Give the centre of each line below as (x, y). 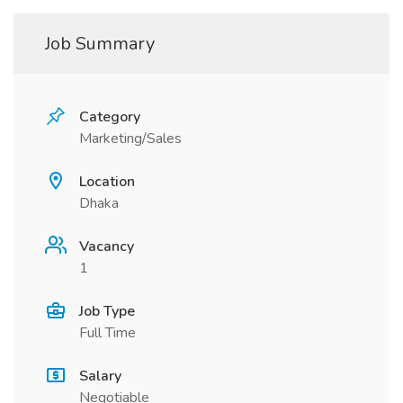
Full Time (107, 333)
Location (107, 182)
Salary (100, 376)
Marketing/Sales (130, 139)
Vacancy (107, 246)
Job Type (107, 311)
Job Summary (100, 44)
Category (110, 117)
